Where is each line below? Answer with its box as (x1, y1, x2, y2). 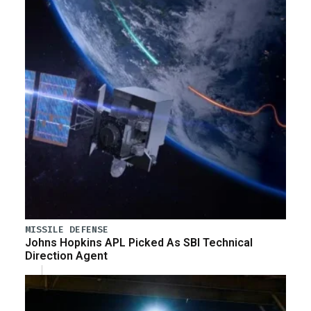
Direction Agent (25, 249, 108, 263)
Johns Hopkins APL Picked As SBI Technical (25, 236, 253, 250)
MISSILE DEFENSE (25, 223, 108, 235)
